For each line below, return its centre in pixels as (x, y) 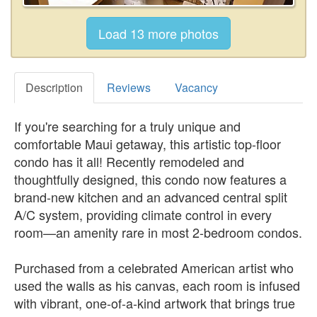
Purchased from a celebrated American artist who (154, 267)
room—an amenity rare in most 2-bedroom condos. (158, 232)
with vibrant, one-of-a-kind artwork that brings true (155, 302)
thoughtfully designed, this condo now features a (150, 179)
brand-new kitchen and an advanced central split (151, 196)
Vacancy (196, 87)
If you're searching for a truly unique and (127, 126)
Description (54, 87)
